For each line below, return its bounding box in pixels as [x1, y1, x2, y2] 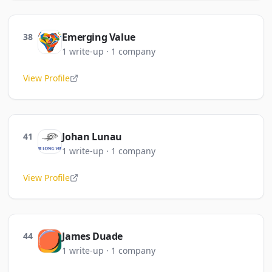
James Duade [62, 229, 123, 243]
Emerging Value [62, 30, 135, 44]
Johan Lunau [62, 130, 122, 143]
